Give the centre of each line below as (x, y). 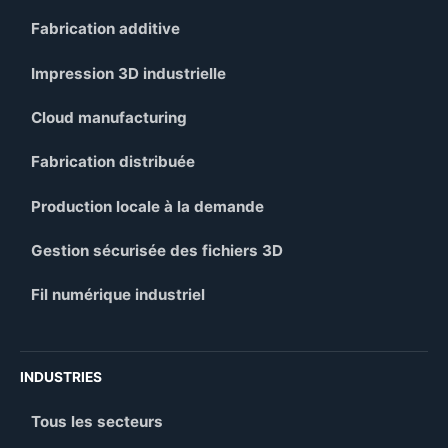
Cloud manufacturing (109, 117)
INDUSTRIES (61, 377)
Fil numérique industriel (118, 295)
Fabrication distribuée (113, 162)
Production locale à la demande (148, 206)
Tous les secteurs (97, 421)
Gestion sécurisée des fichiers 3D (157, 250)
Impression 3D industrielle (129, 73)
